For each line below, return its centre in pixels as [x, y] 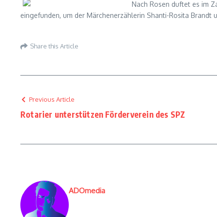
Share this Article [54, 46]
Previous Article [52, 99]
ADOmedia [87, 191]
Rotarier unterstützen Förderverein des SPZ [103, 114]
